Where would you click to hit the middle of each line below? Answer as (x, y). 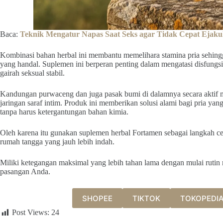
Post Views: (31, 213)
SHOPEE (97, 198)
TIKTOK (146, 198)
